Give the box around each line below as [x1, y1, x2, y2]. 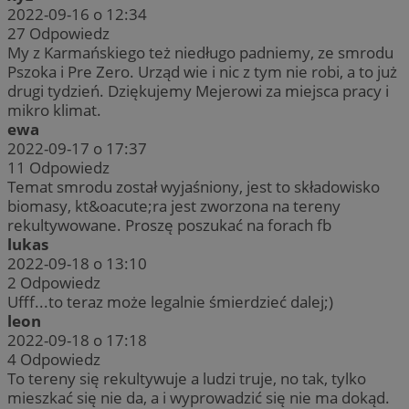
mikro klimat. [7, 99, 101, 121]
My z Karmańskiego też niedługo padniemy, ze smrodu [7, 41, 393, 63]
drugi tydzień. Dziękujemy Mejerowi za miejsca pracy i [7, 79, 389, 101]
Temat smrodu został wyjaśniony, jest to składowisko [7, 175, 380, 197]
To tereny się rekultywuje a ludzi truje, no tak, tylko [7, 367, 366, 389]
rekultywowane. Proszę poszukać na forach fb [7, 214, 331, 236]
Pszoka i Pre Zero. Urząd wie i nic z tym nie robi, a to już [7, 60, 397, 82]
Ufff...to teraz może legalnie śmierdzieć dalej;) [7, 290, 333, 312]
